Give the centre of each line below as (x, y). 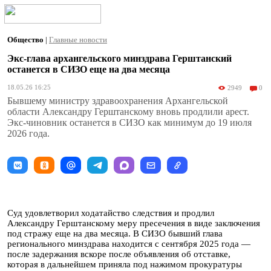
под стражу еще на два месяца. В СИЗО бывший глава (115, 233)
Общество (26, 40)
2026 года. (28, 133)
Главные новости (78, 40)
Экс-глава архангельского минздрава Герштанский (119, 58)
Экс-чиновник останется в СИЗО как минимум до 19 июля (129, 122)
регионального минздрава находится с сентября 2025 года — (129, 244)
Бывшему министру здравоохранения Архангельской (118, 101)
